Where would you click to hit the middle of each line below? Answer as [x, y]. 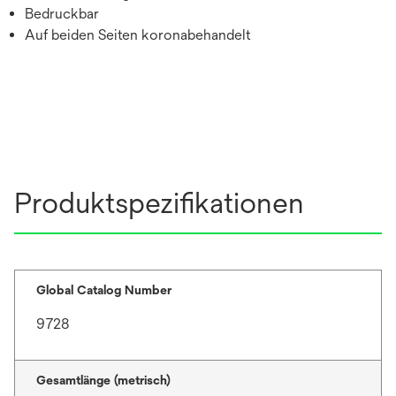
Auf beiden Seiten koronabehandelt [137, 34]
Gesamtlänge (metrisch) [103, 380]
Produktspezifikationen [159, 202]
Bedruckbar [62, 13]
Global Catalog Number [104, 289]
